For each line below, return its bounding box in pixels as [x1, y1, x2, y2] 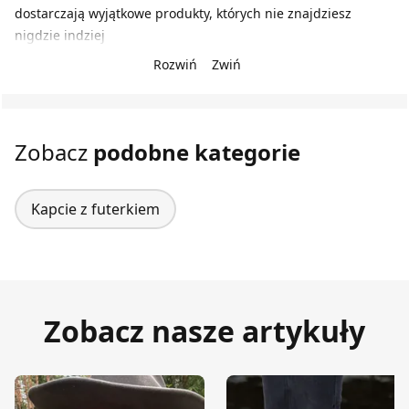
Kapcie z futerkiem [31, 199, 160, 219]
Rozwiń [153, 56, 197, 73]
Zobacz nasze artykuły [44, 311, 365, 351]
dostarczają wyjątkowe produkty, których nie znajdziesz [15, 5, 351, 22]
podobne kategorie [93, 137, 300, 167]
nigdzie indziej [15, 26, 105, 44]
